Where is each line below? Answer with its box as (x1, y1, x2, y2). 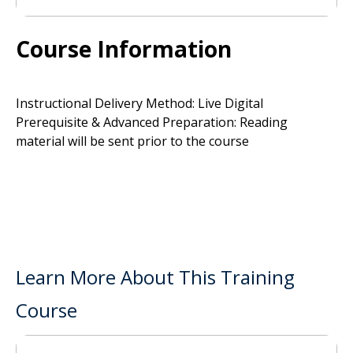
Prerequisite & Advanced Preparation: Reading (16, 113, 288, 131)
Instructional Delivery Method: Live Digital (16, 95, 263, 112)
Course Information (16, 34, 232, 64)
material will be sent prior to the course (16, 132, 249, 150)
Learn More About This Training (16, 264, 295, 290)
